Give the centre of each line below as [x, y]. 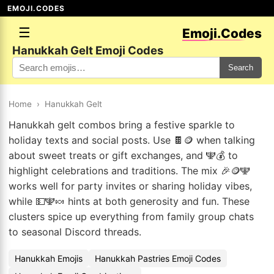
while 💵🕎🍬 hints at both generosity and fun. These [129, 201]
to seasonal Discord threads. [75, 232]
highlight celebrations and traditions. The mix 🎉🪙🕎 [129, 171]
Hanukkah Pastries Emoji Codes [158, 258]
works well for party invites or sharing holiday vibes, [130, 186]
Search [241, 68]
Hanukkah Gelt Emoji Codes [88, 50]
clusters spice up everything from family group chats [131, 217]
